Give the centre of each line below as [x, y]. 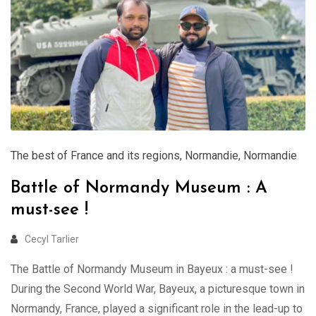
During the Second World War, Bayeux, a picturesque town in [158, 288]
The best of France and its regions [95, 155]
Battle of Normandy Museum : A [139, 188]
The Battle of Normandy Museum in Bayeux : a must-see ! [152, 269]
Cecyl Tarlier [52, 239]
